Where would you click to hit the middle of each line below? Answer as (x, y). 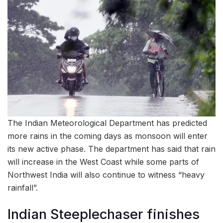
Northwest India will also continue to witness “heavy (106, 175)
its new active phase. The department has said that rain (111, 149)
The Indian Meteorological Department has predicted (107, 123)
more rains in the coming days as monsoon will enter (108, 136)
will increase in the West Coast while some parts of (103, 162)
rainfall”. (23, 188)
